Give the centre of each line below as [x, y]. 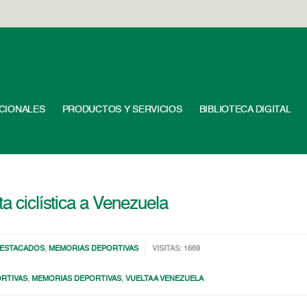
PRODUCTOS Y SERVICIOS [122, 110]
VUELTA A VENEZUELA [165, 279]
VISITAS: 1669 [176, 249]
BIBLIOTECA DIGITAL [245, 110]
